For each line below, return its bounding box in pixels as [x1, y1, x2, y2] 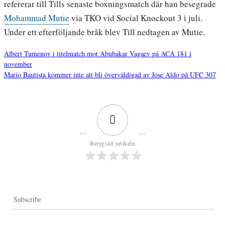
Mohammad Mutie [4, 12, 69, 24]
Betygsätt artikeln [90, 139, 135, 148]
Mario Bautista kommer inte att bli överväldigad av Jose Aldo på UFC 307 [4, 70, 216, 80]
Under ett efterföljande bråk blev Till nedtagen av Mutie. [4, 26, 205, 38]
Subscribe [13, 194, 41, 204]
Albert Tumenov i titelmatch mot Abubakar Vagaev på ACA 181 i [4, 49, 191, 59]
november [4, 59, 32, 69]
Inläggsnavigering [4, 68, 97, 84]
